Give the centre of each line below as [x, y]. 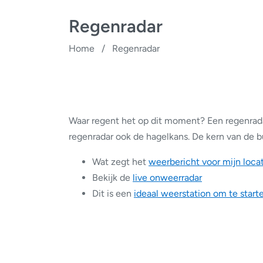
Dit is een [113, 193]
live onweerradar [167, 178]
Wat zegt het [120, 162]
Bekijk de [112, 178]
